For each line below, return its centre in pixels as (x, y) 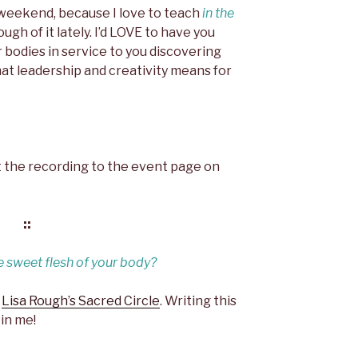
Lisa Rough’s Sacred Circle (81, 301)
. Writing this (198, 301)
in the (218, 14)
